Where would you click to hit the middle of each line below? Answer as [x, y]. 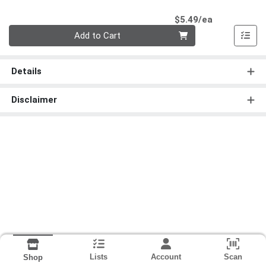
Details [26, 72]
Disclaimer [34, 100]
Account [166, 257]
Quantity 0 [28, 31]
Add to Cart [98, 36]
